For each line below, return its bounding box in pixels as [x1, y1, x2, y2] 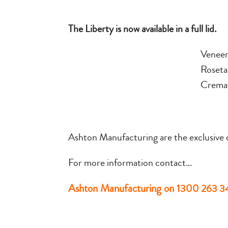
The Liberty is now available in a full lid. [68, 21, 217, 37]
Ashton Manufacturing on [68, 181, 177, 196]
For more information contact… [68, 155, 192, 170]
